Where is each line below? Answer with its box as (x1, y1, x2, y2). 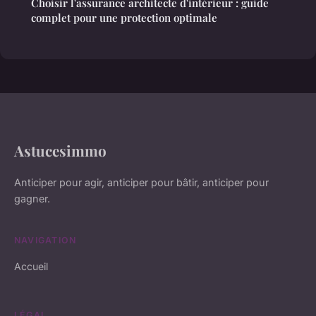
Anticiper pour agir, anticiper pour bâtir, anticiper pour (14, 176, 269, 189)
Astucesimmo (14, 140, 107, 161)
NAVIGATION (14, 235, 77, 246)
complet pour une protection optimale (31, 11, 217, 25)
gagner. (14, 193, 50, 205)
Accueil (14, 260, 48, 273)
